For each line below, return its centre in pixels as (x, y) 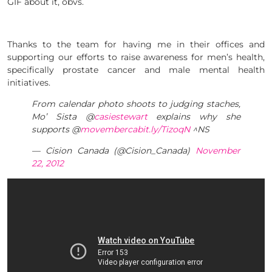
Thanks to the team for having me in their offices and (136, 45)
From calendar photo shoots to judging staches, (136, 104)
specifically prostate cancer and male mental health (136, 70)
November (218, 151)
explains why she (194, 117)
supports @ (56, 130)
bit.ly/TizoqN (164, 130)
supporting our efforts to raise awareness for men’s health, (136, 57)
